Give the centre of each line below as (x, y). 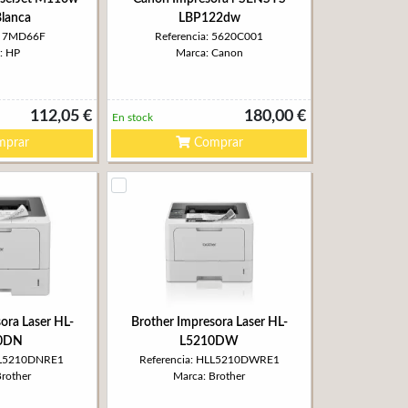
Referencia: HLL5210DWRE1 (209, 360)
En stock (133, 117)
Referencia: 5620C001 (209, 36)
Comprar (216, 143)
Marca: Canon (209, 53)
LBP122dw (209, 18)
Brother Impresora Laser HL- (209, 322)
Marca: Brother (209, 376)
